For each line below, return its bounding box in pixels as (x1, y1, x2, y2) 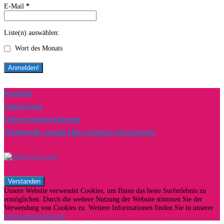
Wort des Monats (13, 44, 62, 52)
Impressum (4, 101, 42, 111)
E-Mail (4, 2, 26, 10)
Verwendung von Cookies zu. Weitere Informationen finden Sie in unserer (4, 204, 213, 211)
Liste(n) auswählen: (4, 29, 59, 36)
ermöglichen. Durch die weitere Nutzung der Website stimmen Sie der (4, 195, 202, 203)
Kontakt (4, 88, 32, 98)
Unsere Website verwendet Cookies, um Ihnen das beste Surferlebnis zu (4, 187, 206, 194)
